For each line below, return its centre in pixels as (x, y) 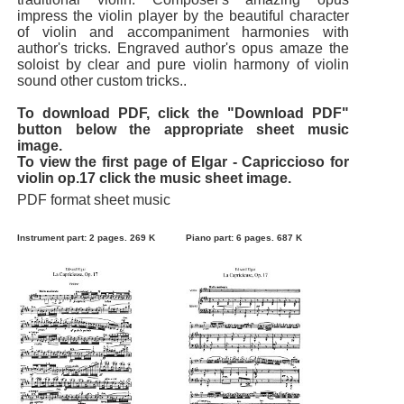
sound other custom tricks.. (102, 80)
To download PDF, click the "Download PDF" (183, 113)
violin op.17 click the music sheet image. (154, 178)
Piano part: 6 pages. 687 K (244, 237)
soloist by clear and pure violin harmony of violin (183, 64)
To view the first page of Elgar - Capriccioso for (183, 161)
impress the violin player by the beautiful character (183, 15)
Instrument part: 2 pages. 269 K (86, 237)
